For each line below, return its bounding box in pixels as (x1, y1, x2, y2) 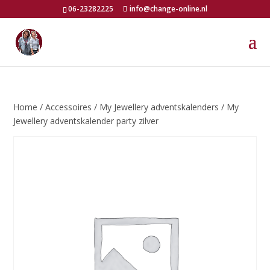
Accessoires (45, 101, 92, 113)
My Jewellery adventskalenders (99, 101, 219, 113)
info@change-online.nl (130, 4, 207, 14)
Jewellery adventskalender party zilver (13, 115, 159, 127)
